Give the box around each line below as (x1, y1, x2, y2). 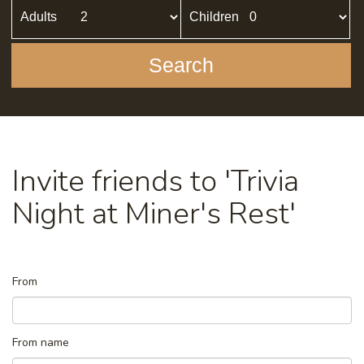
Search (149, 53, 214, 76)
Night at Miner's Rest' (12, 193, 296, 234)
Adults (20, 9, 57, 24)
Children (189, 9, 239, 24)
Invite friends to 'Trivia (12, 160, 299, 201)
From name (12, 334, 69, 350)
